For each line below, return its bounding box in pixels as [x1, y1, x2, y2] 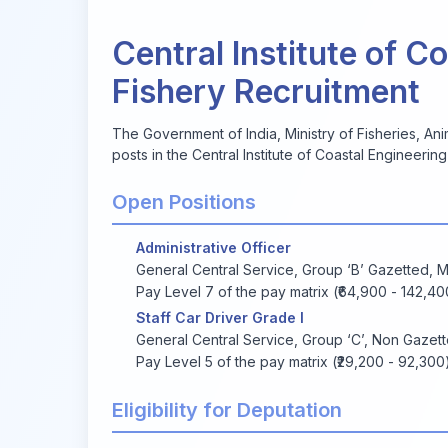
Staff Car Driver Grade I [136, 308, 304, 326]
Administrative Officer [136, 238, 291, 256]
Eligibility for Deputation [112, 397, 342, 422]
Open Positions [112, 189, 256, 214]
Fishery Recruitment [112, 71, 420, 111]
